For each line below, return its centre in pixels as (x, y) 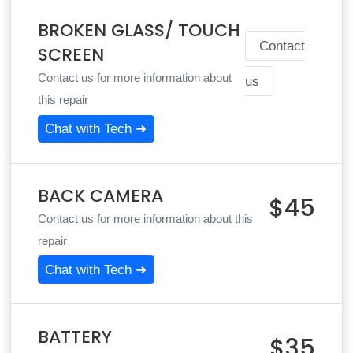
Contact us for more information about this (145, 219)
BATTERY (74, 336)
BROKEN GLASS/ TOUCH (139, 31)
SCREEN (71, 55)
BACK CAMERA (100, 196)
